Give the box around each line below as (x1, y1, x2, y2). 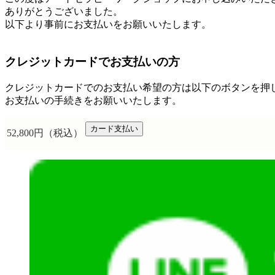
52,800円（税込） (7, 127, 83, 138)
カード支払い (90, 123, 138, 133)
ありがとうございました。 (5, 6, 123, 17)
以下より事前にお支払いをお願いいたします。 (5, 19, 211, 30)
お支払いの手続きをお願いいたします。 (5, 95, 182, 106)
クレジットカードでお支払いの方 (5, 55, 180, 68)
